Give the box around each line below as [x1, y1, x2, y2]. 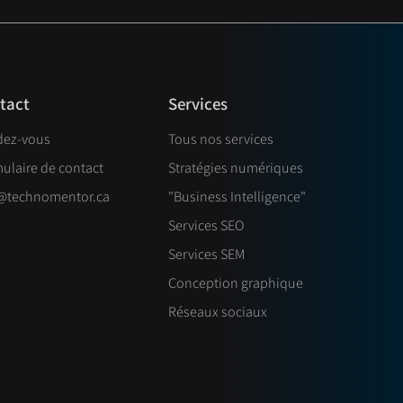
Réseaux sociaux [167, 301, 267, 321]
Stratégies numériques [167, 157, 303, 177]
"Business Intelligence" [167, 186, 306, 206]
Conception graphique [167, 273, 303, 292]
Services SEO [167, 215, 244, 235]
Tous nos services [167, 129, 273, 148]
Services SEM [167, 244, 245, 264]
